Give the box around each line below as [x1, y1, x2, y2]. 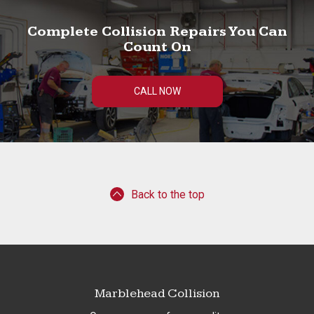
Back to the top [130, 188, 205, 201]
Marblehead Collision [94, 286, 220, 301]
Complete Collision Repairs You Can [27, 23, 287, 40]
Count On [123, 39, 191, 55]
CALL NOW [133, 86, 181, 97]
